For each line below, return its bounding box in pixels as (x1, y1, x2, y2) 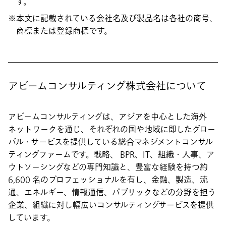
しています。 (8, 211, 55, 224)
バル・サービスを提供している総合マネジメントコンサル (8, 136, 213, 148)
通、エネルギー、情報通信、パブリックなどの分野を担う (8, 186, 216, 199)
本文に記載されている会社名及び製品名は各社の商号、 (16, 12, 217, 25)
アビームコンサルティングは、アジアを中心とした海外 (8, 110, 207, 123)
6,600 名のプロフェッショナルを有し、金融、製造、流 (8, 174, 208, 186)
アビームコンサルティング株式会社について (8, 79, 206, 94)
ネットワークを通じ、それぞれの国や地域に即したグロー (8, 123, 215, 136)
